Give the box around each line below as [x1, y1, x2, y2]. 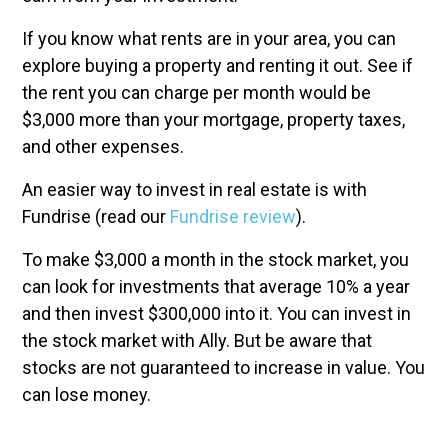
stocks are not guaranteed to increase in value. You [22, 357, 425, 378]
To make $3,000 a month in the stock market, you [22, 249, 409, 270]
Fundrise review [170, 206, 296, 227]
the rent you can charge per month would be [22, 82, 371, 103]
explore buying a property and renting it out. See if [22, 55, 413, 76]
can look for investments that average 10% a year [22, 276, 410, 297]
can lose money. [22, 384, 155, 405]
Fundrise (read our [22, 206, 170, 227]
